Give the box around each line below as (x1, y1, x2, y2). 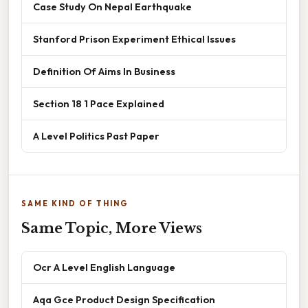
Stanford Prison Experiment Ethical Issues (33, 32, 236, 45)
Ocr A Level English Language (33, 260, 175, 274)
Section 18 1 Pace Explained (33, 96, 164, 110)
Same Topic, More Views (21, 219, 202, 236)
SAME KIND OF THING (21, 198, 129, 208)
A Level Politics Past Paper (33, 129, 159, 142)
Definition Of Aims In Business (33, 64, 175, 78)
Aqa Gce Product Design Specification (33, 292, 215, 306)
